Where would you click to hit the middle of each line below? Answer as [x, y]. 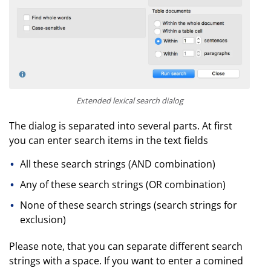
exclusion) [43, 220]
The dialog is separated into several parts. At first [121, 126]
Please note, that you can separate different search [126, 247]
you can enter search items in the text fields [109, 141]
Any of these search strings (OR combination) [122, 185]
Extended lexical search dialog [129, 101]
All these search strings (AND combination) [117, 164]
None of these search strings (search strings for [128, 205]
